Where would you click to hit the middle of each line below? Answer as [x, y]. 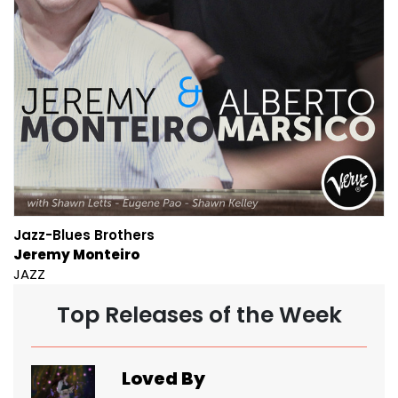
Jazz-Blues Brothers [84, 235]
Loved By [163, 378]
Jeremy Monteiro [76, 254]
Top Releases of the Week [199, 314]
